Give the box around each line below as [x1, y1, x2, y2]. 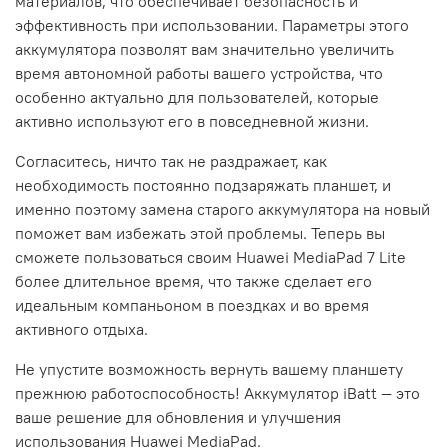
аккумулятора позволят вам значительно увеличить [15, 38, 394, 59]
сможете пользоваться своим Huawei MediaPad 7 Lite [15, 246, 406, 267]
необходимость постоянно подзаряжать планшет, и [15, 174, 391, 195]
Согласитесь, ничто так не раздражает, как [15, 150, 327, 171]
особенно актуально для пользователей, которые [15, 86, 379, 107]
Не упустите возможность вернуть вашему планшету [15, 358, 403, 379]
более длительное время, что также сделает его [15, 270, 372, 291]
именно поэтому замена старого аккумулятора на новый [15, 198, 430, 219]
